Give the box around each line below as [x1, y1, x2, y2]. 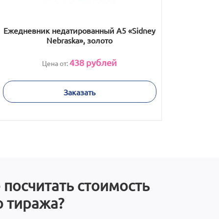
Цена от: [42, 59, 69, 67]
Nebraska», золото [46, 35, 112, 45]
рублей [84, 57, 117, 67]
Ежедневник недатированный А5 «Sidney [3, 25, 155, 35]
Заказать [64, 87, 95, 97]
